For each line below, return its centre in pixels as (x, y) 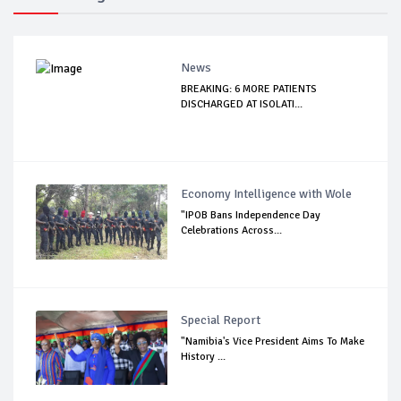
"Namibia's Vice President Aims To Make (273, 341)
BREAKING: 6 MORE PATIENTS (249, 89)
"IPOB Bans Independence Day (251, 215)
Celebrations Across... (232, 230)
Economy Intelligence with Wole (267, 193)
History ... (204, 356)
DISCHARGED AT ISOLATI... (242, 104)
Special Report (221, 320)
